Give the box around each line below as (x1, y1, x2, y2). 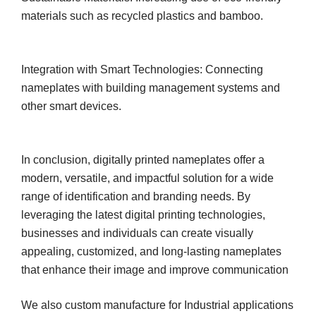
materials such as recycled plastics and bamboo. (21, 9, 263, 22)
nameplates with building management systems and (21, 81, 280, 94)
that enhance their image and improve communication (21, 263, 288, 276)
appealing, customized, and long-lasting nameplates (21, 245, 281, 257)
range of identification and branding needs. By (21, 190, 250, 202)
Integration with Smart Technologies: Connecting (21, 63, 263, 75)
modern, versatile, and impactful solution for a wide (21, 171, 274, 184)
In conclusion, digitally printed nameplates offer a (21, 153, 265, 166)
